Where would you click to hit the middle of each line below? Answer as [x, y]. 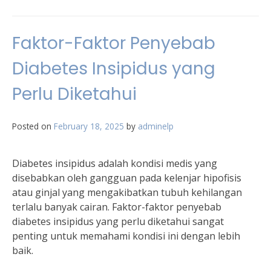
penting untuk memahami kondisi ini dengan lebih [126, 236]
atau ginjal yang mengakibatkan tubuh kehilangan [127, 192]
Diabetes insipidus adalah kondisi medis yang [115, 163]
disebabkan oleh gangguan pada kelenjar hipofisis [127, 178]
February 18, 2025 [89, 126]
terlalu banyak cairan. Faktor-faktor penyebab [117, 207]
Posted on [33, 126]
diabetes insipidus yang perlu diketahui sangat [118, 221]
